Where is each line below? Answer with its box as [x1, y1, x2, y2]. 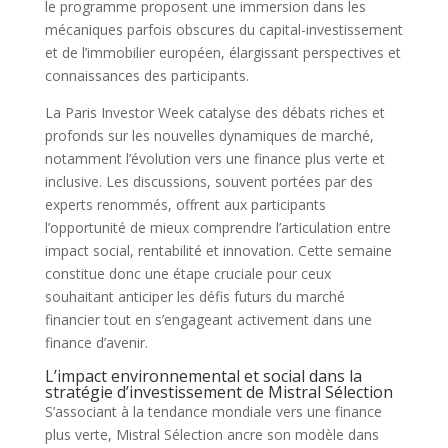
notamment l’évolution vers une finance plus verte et [44, 149, 385, 169]
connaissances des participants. [44, 66, 249, 86]
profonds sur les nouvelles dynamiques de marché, [44, 126, 374, 146]
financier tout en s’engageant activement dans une [44, 310, 372, 330]
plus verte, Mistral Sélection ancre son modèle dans [44, 425, 379, 445]
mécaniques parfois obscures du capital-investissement [44, 20, 403, 40]
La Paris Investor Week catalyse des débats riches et [44, 103, 385, 123]
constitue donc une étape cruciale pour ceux [44, 264, 331, 284]
